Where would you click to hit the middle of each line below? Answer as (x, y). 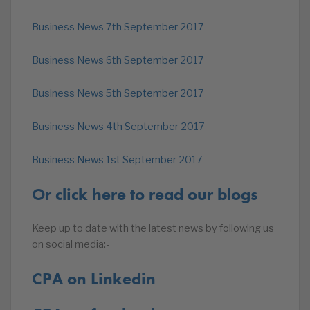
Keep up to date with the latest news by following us (153, 228)
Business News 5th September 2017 (118, 93)
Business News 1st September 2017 (117, 160)
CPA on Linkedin (94, 279)
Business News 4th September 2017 (118, 127)
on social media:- (71, 244)
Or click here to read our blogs (145, 194)
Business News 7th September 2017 (118, 27)
